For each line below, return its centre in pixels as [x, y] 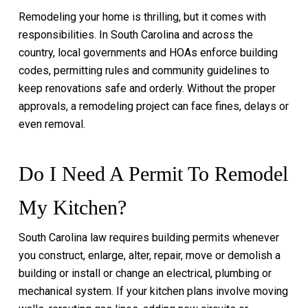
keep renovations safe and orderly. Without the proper [147, 88]
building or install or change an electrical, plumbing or [145, 273]
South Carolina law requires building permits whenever [148, 238]
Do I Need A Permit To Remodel [153, 174]
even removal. [52, 124]
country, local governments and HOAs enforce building [148, 53]
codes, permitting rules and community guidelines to [144, 70]
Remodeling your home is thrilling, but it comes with [142, 17]
